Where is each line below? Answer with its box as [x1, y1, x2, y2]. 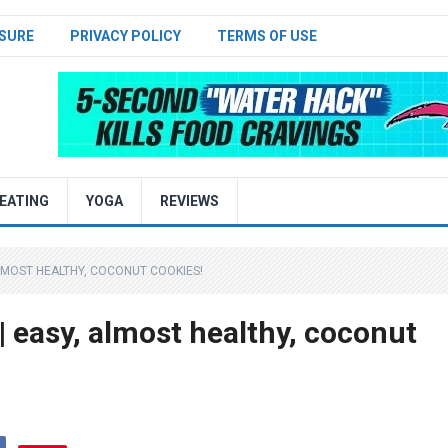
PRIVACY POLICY [70, 28, 181, 44]
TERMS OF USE [217, 28, 317, 44]
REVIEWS [160, 193, 219, 209]
